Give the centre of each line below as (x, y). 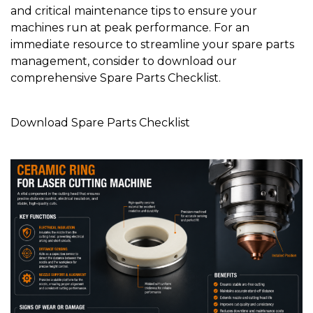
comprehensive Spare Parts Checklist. (116, 78)
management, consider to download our (124, 61)
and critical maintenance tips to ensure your (134, 10)
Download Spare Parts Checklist (100, 122)
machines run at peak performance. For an (130, 27)
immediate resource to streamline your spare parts (152, 44)
